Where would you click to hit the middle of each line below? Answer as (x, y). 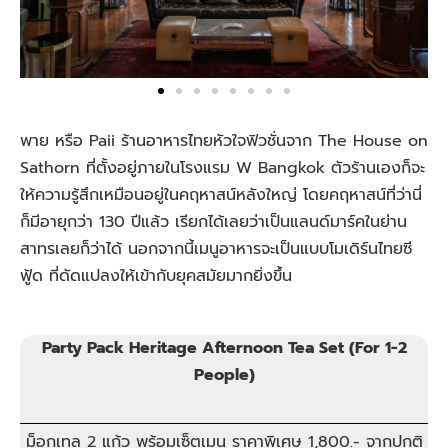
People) (224, 375)
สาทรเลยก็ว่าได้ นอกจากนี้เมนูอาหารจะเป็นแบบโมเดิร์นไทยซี (216, 249)
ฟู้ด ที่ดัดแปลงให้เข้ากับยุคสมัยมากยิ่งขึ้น (159, 276)
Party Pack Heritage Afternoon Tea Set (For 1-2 (224, 348)
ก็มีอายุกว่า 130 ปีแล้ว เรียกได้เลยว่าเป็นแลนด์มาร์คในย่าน (213, 222)
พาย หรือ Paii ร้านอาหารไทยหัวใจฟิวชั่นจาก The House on (224, 141)
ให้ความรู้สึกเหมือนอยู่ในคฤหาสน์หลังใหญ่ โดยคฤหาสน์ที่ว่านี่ (221, 195)
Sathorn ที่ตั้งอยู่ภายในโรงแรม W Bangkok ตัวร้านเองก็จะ (222, 168)
